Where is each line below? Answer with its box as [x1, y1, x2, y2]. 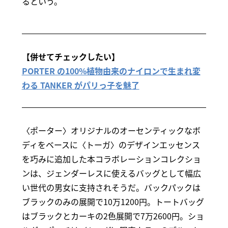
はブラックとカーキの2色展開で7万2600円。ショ [21, 209, 204, 222]
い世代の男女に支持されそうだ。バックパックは [21, 181, 201, 193]
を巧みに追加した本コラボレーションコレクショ [21, 152, 201, 165]
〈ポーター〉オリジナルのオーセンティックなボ [21, 124, 201, 136]
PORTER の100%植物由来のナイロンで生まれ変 [21, 64, 201, 77]
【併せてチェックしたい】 [21, 50, 120, 63]
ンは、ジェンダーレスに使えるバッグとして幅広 [21, 166, 201, 179]
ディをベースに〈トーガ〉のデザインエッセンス [21, 138, 200, 151]
